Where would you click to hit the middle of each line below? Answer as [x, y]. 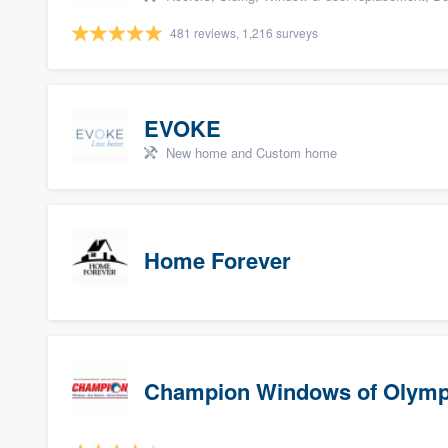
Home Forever [217, 260]
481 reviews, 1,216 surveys [244, 32]
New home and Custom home [249, 152]
